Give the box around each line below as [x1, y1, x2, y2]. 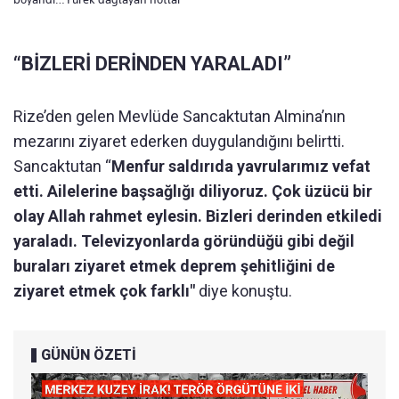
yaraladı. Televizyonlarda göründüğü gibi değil [13, 231, 354, 250]
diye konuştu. [195, 281, 292, 300]
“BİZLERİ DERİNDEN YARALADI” [13, 52, 291, 75]
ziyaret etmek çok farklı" [13, 281, 195, 300]
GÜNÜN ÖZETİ [41, 346, 136, 363]
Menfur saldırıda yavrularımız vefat [111, 156, 370, 175]
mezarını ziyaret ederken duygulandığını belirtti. [13, 131, 345, 151]
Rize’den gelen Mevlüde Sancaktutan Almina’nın [13, 106, 346, 126]
